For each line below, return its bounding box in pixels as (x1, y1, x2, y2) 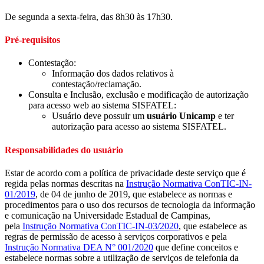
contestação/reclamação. (52, 79, 141, 90)
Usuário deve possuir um (52, 111, 147, 121)
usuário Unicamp (147, 111, 216, 121)
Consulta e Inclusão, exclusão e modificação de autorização (28, 90, 249, 100)
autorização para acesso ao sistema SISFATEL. (52, 121, 226, 132)
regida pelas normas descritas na (5, 178, 126, 189)
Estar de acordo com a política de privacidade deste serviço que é (5, 167, 246, 178)
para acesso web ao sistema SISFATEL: (28, 100, 176, 111)
